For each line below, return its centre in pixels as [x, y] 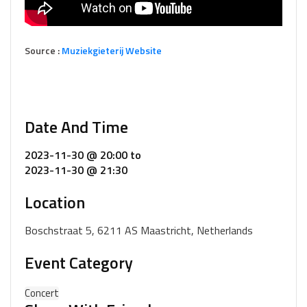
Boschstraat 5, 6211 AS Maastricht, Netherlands [139, 230]
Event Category [79, 262]
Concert [42, 293]
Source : [43, 50]
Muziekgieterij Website [112, 50]
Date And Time [76, 126]
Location [55, 202]
